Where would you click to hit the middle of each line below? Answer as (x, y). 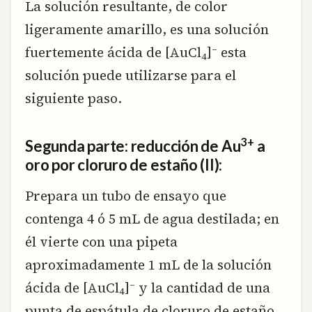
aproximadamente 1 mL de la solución (148, 264)
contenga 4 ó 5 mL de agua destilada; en (152, 218)
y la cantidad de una (203, 287)
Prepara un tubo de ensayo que (126, 195)
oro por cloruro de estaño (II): (124, 165)
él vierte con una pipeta (101, 241)
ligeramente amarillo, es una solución (147, 29)
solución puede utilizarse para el (131, 75)
